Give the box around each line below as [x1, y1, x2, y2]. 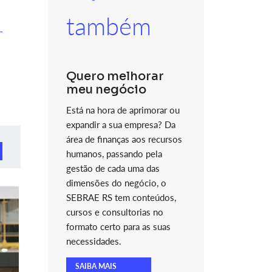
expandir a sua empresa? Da [66, 119, 175, 130]
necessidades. [66, 236, 121, 246]
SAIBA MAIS [75, 262, 117, 271]
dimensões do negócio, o [66, 177, 166, 188]
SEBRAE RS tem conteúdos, [66, 192, 176, 203]
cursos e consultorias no [66, 206, 163, 217]
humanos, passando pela [66, 148, 162, 159]
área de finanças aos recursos [66, 134, 182, 144]
